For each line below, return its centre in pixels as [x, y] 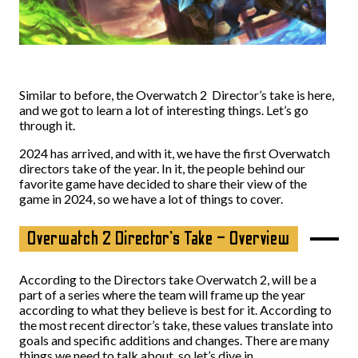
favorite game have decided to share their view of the [163, 183]
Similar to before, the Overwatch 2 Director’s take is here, [177, 95]
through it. [47, 125]
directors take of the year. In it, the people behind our [162, 168]
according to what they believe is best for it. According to [175, 310]
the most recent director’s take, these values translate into [176, 325]
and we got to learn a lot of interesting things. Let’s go [164, 110]
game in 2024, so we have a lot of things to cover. [151, 199]
